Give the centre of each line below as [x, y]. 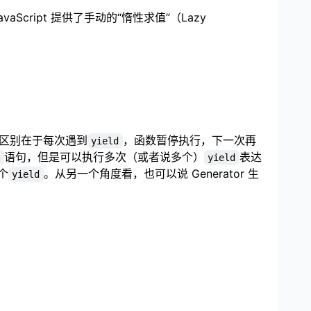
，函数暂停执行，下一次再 [189, 140]
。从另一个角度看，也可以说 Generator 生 [151, 173]
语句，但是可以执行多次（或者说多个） [104, 157]
